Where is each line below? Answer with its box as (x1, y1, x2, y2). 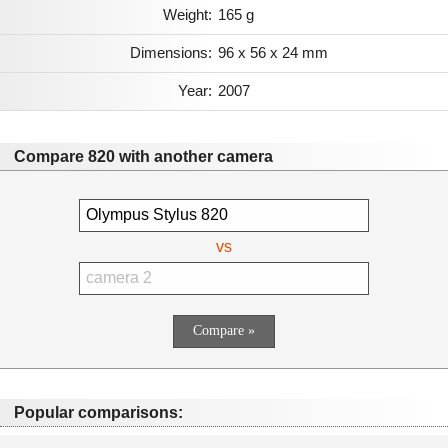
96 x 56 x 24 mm (218, 43, 328, 61)
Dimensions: (130, 43, 212, 61)
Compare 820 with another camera (14, 147, 273, 165)
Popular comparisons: (14, 403, 183, 421)
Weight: (163, 5, 212, 23)
